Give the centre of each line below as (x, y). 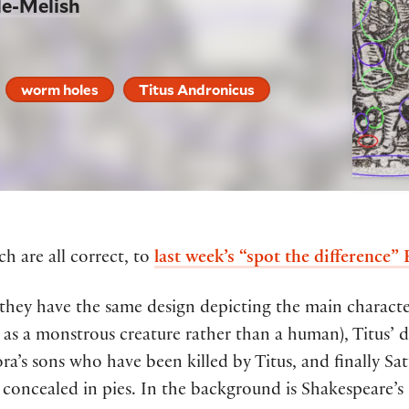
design (171, 310)
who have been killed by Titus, (181, 365)
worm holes (59, 89)
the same (109, 310)
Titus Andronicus (197, 89)
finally (355, 365)
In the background (211, 392)
